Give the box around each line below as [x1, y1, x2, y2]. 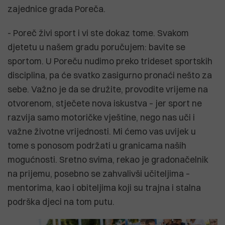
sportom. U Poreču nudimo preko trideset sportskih [8, 55, 212, 66]
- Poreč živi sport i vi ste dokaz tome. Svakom [8, 27, 189, 38]
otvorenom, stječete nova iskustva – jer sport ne [8, 97, 202, 108]
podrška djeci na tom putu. [8, 196, 115, 207]
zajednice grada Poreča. [8, 3, 105, 14]
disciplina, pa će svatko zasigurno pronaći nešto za [8, 69, 212, 80]
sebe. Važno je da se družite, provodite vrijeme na [8, 83, 208, 94]
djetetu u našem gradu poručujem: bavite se [8, 41, 185, 52]
